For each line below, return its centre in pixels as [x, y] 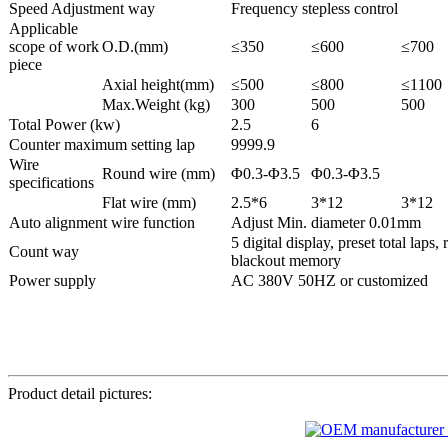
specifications [51, 182]
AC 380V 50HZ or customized [331, 280]
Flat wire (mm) [149, 202]
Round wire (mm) [158, 173]
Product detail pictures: [80, 393]
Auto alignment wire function [102, 222]
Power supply [52, 280]
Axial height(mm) [158, 84]
